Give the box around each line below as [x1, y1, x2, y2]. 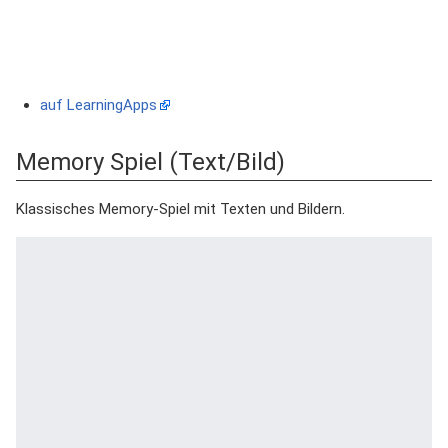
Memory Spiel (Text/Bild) [16, 148, 285, 176]
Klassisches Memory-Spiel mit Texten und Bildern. [16, 200, 345, 218]
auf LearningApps [40, 96, 157, 114]
